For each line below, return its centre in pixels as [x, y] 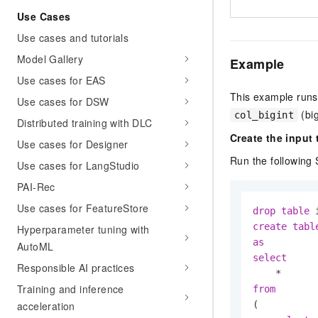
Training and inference [71, 289]
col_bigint [264, 115]
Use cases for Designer [73, 144]
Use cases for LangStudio [78, 165]
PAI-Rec [36, 187]
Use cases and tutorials [73, 38]
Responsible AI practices [76, 268]
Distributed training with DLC [85, 123]
